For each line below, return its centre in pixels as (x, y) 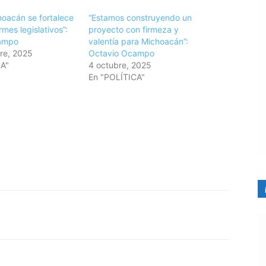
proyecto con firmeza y (134, 30)
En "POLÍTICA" (117, 77)
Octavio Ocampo (122, 53)
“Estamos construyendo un (140, 18)
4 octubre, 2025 (120, 65)
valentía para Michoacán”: (139, 42)
